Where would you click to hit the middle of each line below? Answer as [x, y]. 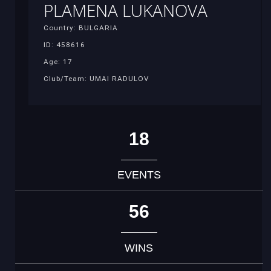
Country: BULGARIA [81, 28]
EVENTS [139, 175]
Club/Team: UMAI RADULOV [96, 79]
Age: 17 [58, 62]
